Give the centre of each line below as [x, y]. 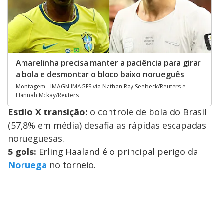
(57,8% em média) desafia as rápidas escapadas [107, 125]
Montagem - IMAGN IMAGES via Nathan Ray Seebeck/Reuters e [101, 87]
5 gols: [22, 152]
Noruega [27, 165]
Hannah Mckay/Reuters [47, 95]
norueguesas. [36, 139]
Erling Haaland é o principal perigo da [117, 152]
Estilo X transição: [48, 112]
